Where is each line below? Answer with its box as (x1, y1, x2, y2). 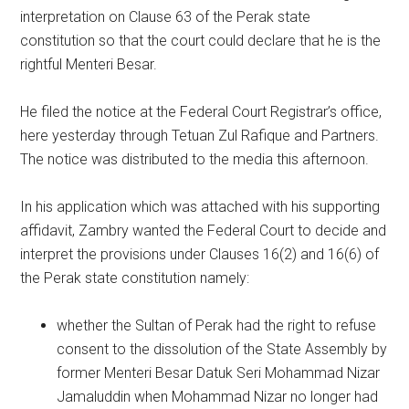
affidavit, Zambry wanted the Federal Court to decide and (20, 222, 387, 239)
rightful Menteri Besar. (20, 56, 158, 73)
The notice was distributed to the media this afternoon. (20, 151, 370, 168)
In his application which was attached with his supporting (20, 198, 381, 215)
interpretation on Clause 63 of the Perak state (20, 8, 311, 26)
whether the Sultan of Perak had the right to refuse (57, 317, 377, 334)
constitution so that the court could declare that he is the (20, 32, 382, 49)
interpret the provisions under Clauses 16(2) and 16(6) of (20, 246, 380, 263)
